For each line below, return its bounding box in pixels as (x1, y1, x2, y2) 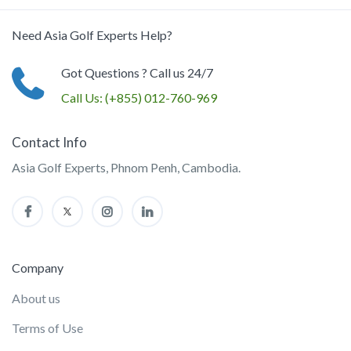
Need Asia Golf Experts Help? (12, 27, 172, 43)
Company (12, 260, 63, 276)
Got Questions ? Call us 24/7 (61, 65, 213, 81)
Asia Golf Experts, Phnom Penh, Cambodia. (12, 160, 241, 175)
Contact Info (12, 134, 87, 151)
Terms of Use (12, 320, 83, 335)
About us (12, 291, 60, 306)
